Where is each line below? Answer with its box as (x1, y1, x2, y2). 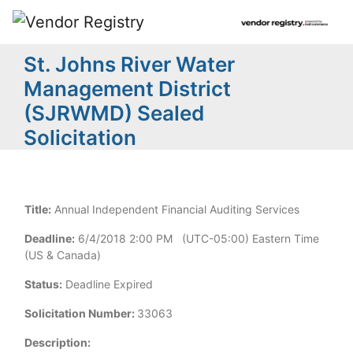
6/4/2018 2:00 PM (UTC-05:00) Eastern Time (75, 232, 319, 245)
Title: (24, 203, 51, 216)
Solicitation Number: (24, 307, 135, 320)
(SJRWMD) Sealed (24, 101, 204, 125)
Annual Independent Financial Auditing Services (51, 203, 299, 216)
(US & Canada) (24, 248, 101, 262)
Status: (24, 277, 62, 291)
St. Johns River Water (24, 52, 235, 76)
